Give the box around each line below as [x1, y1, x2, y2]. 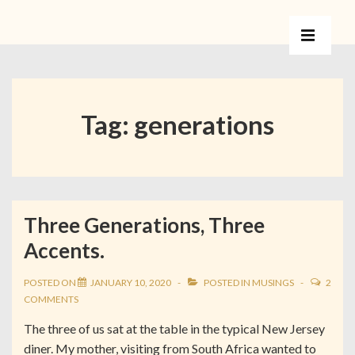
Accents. [24, 238, 105, 263]
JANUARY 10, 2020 [90, 277, 171, 288]
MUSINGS [252, 277, 294, 288]
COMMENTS [24, 293, 78, 305]
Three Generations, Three [24, 212, 265, 238]
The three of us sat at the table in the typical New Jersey [24, 321, 325, 336]
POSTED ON [24, 277, 78, 288]
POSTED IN [202, 277, 252, 288]
